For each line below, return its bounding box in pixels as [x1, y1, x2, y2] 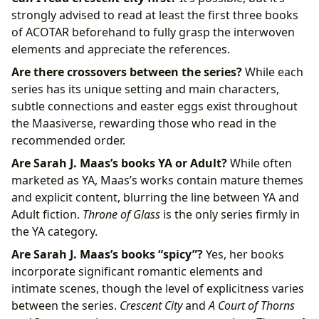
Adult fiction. [11, 206, 83, 222]
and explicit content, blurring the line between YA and [11, 189, 299, 205]
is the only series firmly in [160, 206, 300, 222]
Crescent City [120, 297, 182, 313]
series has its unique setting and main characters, [11, 80, 279, 97]
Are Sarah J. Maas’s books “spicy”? [11, 246, 203, 262]
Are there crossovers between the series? [11, 63, 242, 80]
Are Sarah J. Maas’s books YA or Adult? [11, 155, 227, 171]
